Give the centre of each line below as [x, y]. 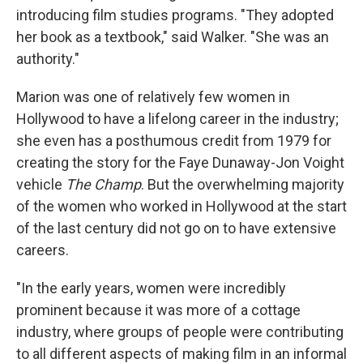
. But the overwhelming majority [243, 185]
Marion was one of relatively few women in [153, 97]
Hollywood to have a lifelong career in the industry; [177, 119]
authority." [48, 59]
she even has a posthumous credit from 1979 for [174, 141]
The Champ [103, 185]
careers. [43, 250]
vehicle [41, 185]
